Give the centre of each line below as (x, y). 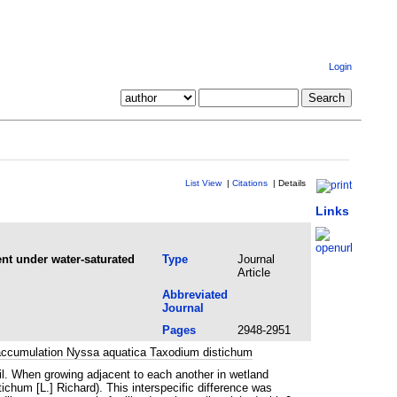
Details (292, 183)
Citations (249, 183)
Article (253, 272)
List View (203, 183)
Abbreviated (195, 294)
